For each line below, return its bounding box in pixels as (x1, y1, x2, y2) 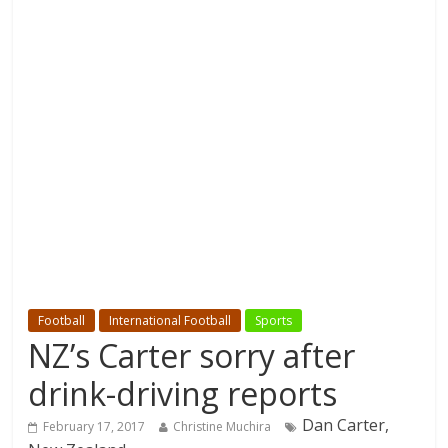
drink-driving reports (28, 372, 338, 416)
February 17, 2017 (43, 418, 146, 436)
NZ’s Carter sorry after (28, 334, 356, 378)
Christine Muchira (173, 418, 272, 436)
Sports (255, 312, 293, 330)
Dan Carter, (302, 414, 390, 437)
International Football (109, 312, 232, 330)
